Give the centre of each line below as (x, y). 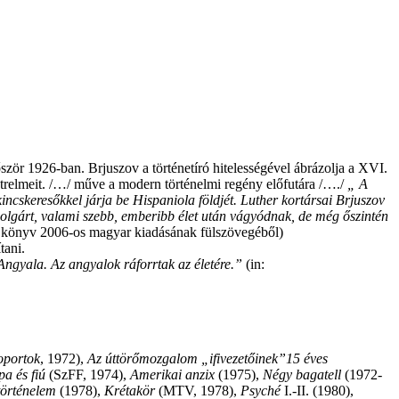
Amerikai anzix (172, 375)
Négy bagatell (302, 375)
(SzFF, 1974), (88, 375)
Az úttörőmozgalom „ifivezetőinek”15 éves (208, 359)
